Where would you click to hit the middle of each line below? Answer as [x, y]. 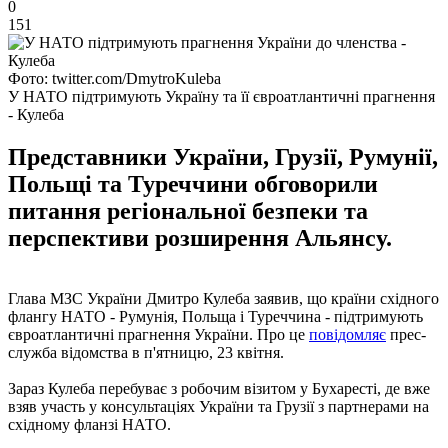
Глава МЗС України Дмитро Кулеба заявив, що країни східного [223, 298]
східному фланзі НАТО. [89, 424]
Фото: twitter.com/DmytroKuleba [114, 78]
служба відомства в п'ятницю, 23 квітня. [146, 352]
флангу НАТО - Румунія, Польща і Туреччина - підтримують [215, 316]
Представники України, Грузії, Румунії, [223, 156]
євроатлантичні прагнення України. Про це [158, 334]
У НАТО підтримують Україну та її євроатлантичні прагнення [221, 96]
